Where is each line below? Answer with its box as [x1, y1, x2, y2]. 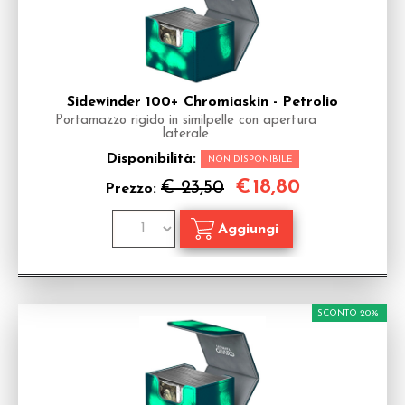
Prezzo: [105, 182, 161, 196]
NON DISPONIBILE [208, 155, 292, 165]
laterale [162, 127, 209, 141]
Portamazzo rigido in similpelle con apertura [54, 114, 316, 127]
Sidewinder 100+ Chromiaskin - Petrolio [67, 95, 338, 109]
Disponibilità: [106, 152, 201, 166]
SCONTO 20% [317, 308, 379, 318]
